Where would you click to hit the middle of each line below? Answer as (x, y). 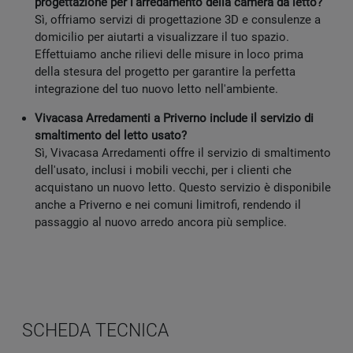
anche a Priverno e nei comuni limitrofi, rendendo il (168, 205)
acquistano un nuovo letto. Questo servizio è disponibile (183, 188)
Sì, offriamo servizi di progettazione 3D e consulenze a (178, 20)
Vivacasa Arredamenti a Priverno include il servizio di (174, 119)
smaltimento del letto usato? (111, 136)
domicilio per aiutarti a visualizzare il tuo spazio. (162, 37)
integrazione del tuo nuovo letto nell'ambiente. (156, 89)
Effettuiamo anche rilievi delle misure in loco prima (169, 55)
